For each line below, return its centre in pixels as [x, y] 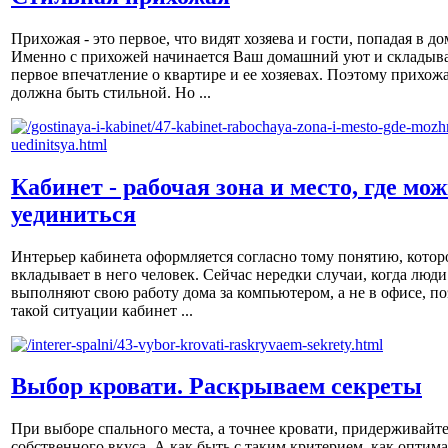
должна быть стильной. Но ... [111, 92]
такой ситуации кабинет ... [102, 310]
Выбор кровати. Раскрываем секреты [216, 386]
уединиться [73, 213]
